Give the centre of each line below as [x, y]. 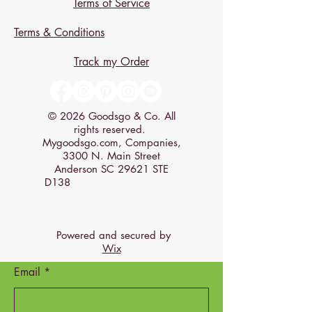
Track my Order [111, 62]
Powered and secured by [111, 235]
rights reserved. [111, 129]
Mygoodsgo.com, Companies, [111, 142]
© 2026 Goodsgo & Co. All [111, 116]
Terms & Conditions [59, 32]
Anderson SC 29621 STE [111, 169]
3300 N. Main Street [111, 156]
